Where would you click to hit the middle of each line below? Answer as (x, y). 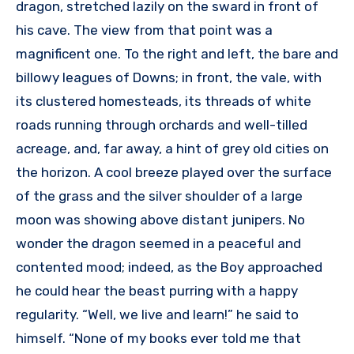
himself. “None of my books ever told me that (158, 339)
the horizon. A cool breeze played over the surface (174, 173)
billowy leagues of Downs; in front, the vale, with (169, 78)
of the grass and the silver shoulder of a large (159, 196)
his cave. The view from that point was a (144, 30)
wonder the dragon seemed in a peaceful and (158, 244)
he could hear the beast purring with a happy (157, 291)
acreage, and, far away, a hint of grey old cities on (172, 149)
